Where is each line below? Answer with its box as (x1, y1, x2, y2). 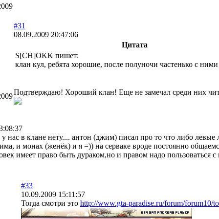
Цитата (122, 40, 148, 49)
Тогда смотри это (21, 198, 80, 207)
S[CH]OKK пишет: (15, 51, 79, 60)
